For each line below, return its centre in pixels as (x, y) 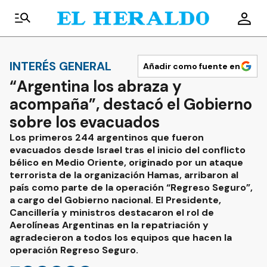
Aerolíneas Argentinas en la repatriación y (109, 225)
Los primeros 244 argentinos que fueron (107, 137)
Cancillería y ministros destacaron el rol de (112, 212)
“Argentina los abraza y (96, 86)
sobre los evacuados (85, 122)
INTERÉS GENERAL (60, 66)
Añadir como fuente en (192, 66)
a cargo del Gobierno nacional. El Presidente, (115, 200)
